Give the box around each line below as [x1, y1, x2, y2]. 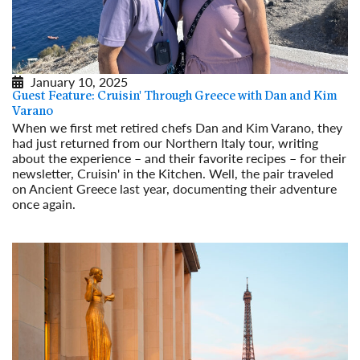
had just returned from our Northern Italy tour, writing [12, 133, 318, 152]
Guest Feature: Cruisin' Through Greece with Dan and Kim [12, 89, 337, 103]
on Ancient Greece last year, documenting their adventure [12, 178, 337, 198]
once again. [12, 194, 76, 213]
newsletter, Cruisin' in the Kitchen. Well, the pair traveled [12, 163, 333, 182]
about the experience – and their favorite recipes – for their [12, 148, 346, 167]
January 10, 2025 [31, 72, 128, 91]
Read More [12, 209, 73, 228]
